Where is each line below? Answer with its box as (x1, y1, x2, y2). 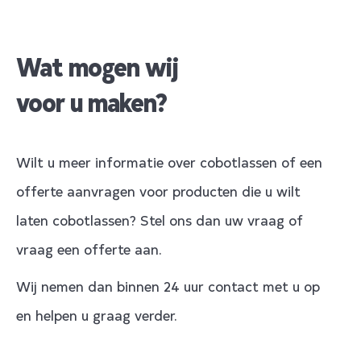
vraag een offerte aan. (16, 238, 162, 259)
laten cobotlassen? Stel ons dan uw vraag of (16, 209, 303, 230)
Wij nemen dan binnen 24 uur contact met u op (16, 275, 320, 296)
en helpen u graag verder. (16, 304, 177, 325)
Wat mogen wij (16, 48, 178, 83)
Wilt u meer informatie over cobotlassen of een (16, 151, 322, 172)
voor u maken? (16, 83, 167, 118)
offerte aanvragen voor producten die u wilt (16, 180, 301, 201)
